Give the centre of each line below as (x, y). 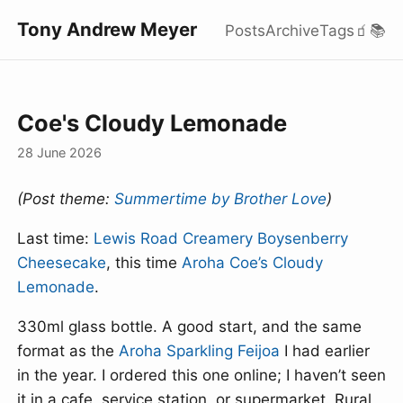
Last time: (55, 239)
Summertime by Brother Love (220, 199)
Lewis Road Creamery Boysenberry (220, 239)
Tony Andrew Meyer (107, 29)
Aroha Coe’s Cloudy (252, 263)
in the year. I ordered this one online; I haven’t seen (201, 376)
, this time (143, 263)
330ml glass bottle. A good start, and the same (189, 327)
